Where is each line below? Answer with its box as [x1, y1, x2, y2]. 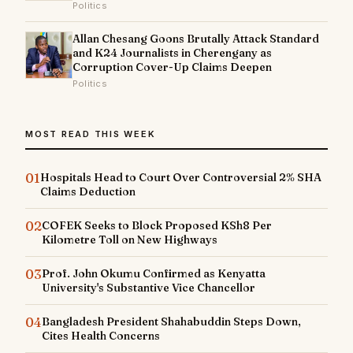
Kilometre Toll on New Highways [42, 232, 217, 247]
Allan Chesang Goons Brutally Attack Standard [72, 31, 319, 46]
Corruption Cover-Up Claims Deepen [72, 59, 272, 74]
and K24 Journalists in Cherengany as [72, 45, 272, 60]
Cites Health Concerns [42, 328, 160, 343]
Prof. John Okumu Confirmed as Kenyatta [42, 266, 266, 281]
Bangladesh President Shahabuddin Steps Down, [42, 314, 301, 329]
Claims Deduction [40, 184, 136, 199]
